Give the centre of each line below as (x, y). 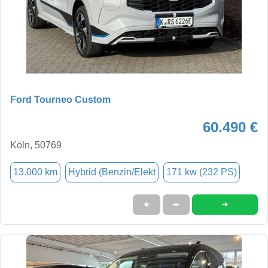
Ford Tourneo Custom (60, 99)
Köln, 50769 (36, 145)
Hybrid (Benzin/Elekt (112, 172)
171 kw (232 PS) (202, 172)
